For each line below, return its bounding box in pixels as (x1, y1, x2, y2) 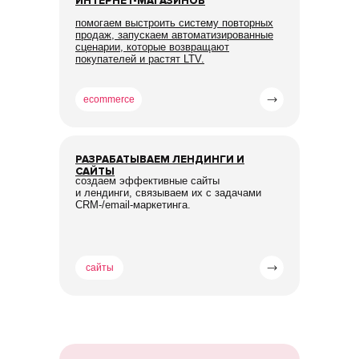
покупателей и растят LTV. (75, 53, 204, 65)
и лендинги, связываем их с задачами (75, 187, 261, 199)
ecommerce (83, 94, 135, 105)
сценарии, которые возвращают (75, 41, 229, 53)
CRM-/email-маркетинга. (75, 199, 191, 211)
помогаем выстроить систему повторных (75, 17, 273, 29)
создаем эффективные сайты (75, 175, 220, 187)
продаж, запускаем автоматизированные (75, 29, 273, 41)
